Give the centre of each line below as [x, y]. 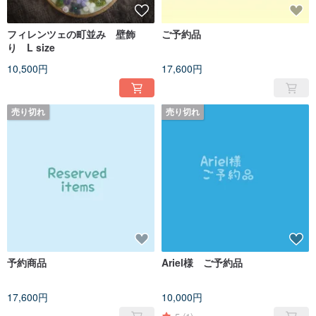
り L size [31, 48]
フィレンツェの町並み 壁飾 [71, 34]
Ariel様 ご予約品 [202, 263]
